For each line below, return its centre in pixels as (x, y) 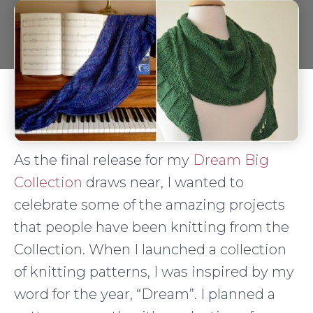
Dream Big (231, 160)
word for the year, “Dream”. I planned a (145, 294)
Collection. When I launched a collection (150, 249)
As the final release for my (103, 160)
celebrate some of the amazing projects (150, 204)
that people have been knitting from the (152, 227)
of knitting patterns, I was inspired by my (154, 271)
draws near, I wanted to (163, 182)
